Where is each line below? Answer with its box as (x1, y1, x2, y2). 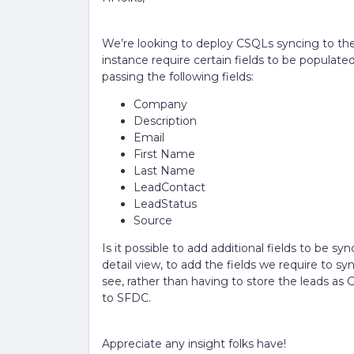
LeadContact (134, 180, 205, 194)
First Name (134, 147, 195, 161)
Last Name (134, 164, 195, 178)
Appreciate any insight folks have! (102, 337, 286, 351)
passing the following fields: (102, 70, 254, 84)
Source (134, 213, 172, 228)
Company (134, 97, 187, 111)
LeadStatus (134, 197, 197, 211)
